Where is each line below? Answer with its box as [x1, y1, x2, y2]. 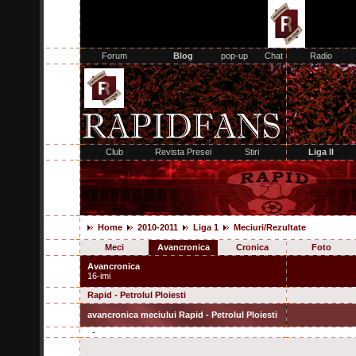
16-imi [87, 271, 110, 281]
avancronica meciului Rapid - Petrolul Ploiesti [80, 310, 277, 319]
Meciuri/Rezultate [234, 222, 306, 232]
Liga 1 [193, 222, 219, 232]
